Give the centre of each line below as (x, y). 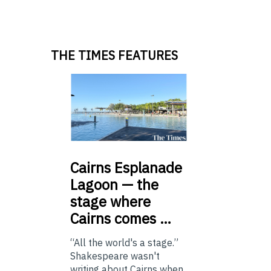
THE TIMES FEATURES (114, 55)
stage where (110, 201)
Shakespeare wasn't (115, 256)
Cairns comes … (121, 218)
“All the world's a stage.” (124, 242)
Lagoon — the (114, 184)
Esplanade (146, 167)
